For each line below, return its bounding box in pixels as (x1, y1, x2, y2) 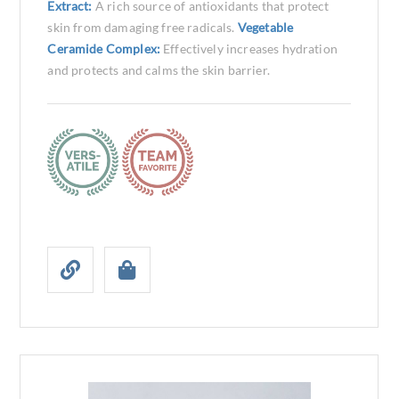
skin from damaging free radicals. (47, 20, 238, 35)
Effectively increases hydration (163, 41, 338, 56)
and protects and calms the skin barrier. (47, 62, 270, 77)
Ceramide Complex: (47, 41, 164, 56)
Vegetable (237, 20, 294, 35)
